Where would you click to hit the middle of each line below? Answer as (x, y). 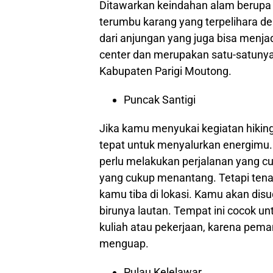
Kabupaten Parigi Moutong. (165, 71)
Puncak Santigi (160, 100)
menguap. (124, 243)
